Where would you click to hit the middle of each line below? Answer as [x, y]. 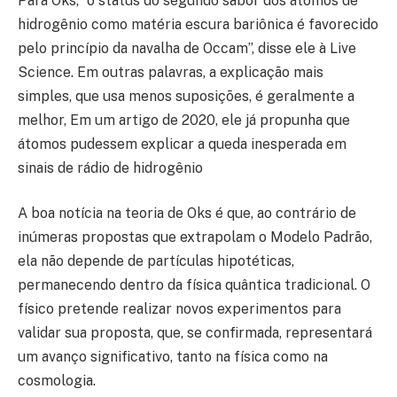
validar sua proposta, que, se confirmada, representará [195, 333]
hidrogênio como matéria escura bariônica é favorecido [198, 24]
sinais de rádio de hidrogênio [110, 167]
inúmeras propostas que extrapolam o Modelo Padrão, [195, 237]
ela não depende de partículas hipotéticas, [156, 261]
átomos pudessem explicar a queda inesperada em [182, 144]
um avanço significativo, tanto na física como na [173, 357]
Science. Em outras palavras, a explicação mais [171, 72]
